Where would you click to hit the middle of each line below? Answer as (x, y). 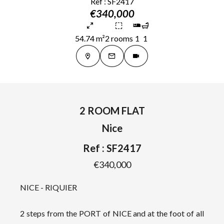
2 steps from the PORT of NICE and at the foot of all (112, 213)
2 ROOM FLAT (112, 110)
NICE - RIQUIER (48, 187)
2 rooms (119, 38)
